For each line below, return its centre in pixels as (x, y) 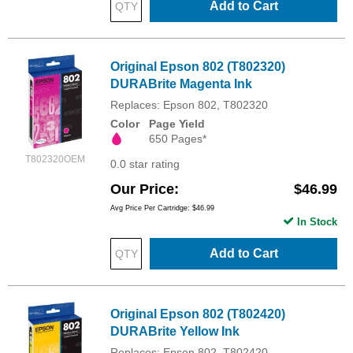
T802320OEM (55, 159)
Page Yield (177, 123)
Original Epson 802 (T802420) (198, 314)
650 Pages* (178, 138)
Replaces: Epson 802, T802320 (189, 104)
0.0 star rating (145, 164)
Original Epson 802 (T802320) (198, 66)
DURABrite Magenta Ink (181, 84)
